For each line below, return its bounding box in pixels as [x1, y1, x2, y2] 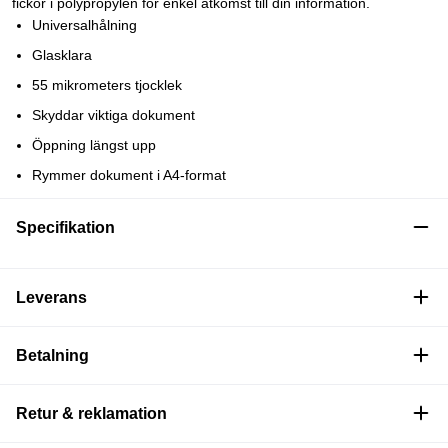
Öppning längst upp [32, 136, 156, 153]
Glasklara [32, 46, 92, 63]
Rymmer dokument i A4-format [32, 166, 226, 183]
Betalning [16, 346, 89, 364]
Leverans [16, 288, 87, 306]
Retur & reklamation [16, 404, 167, 422]
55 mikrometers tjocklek [32, 76, 182, 93]
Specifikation [16, 218, 115, 236]
